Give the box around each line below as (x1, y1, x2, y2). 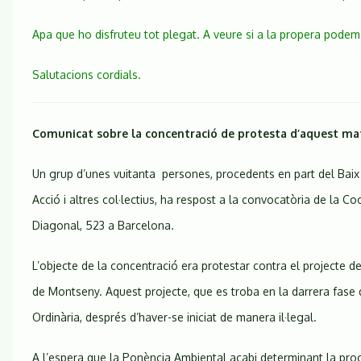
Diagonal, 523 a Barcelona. (32, 218, 174, 232)
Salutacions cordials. (32, 68, 141, 81)
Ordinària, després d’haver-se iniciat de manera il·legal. (32, 310, 317, 324)
